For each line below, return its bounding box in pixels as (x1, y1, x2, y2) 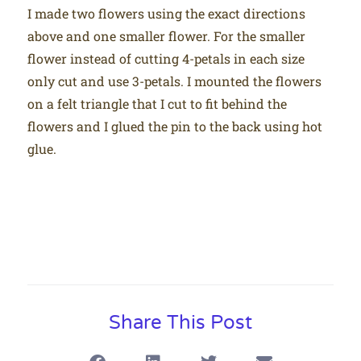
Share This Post (109, 311, 252, 335)
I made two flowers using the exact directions (27, 4, 306, 22)
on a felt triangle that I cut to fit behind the (27, 94, 288, 112)
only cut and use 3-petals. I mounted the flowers (27, 72, 322, 89)
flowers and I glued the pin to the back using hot (27, 117, 323, 135)
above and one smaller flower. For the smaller (27, 27, 306, 44)
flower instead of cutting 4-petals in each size (27, 49, 305, 67)
